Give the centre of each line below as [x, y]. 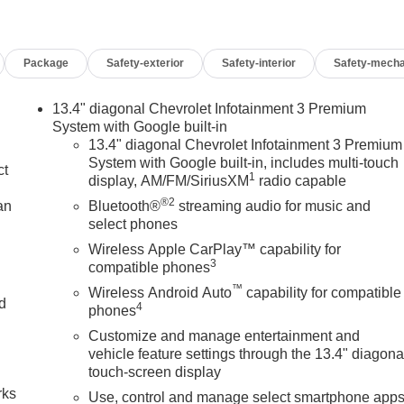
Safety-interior [259, 63]
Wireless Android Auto [161, 292]
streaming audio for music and [273, 206]
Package [46, 63]
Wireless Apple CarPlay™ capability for [215, 249]
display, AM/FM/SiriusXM [169, 180]
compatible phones [150, 267]
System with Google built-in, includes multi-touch [244, 162]
